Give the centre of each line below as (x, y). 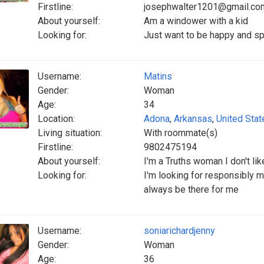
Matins (158, 76)
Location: (56, 119)
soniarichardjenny (179, 231)
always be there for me (191, 189)
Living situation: (70, 133)
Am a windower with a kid (196, 21)
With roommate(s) (181, 133)
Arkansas (193, 119)
